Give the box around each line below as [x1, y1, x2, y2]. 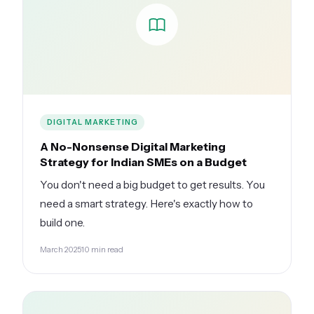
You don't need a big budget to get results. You [40, 177, 265, 191]
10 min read [81, 244, 123, 254]
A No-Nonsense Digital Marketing [40, 139, 226, 153]
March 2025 [40, 244, 81, 254]
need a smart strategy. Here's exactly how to [40, 196, 253, 210]
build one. [40, 215, 85, 229]
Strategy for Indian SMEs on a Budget [40, 154, 247, 169]
